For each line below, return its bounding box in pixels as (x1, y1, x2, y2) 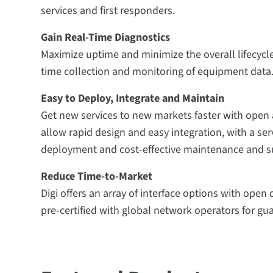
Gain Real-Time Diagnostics (41, 30, 171, 45)
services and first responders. (41, 3, 175, 18)
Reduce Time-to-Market (41, 169, 153, 184)
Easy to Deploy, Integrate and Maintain (41, 91, 225, 106)
